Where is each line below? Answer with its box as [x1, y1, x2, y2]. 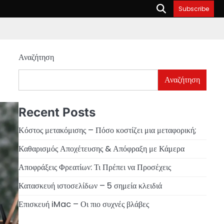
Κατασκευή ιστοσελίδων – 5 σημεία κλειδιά [18, 179, 162, 191]
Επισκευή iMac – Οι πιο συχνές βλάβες [18, 198, 149, 210]
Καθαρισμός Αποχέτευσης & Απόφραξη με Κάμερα [18, 142, 184, 154]
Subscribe [178, 4, 209, 13]
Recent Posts [18, 104, 95, 119]
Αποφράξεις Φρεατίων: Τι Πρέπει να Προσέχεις [18, 161, 171, 173]
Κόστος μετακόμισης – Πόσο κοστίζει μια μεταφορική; [18, 124, 196, 136]
